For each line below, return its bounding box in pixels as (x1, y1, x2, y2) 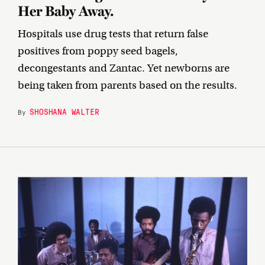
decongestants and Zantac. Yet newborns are (18, 62, 230, 75)
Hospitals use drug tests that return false (18, 27, 208, 41)
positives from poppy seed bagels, (18, 44, 178, 58)
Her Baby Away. (18, 2, 114, 20)
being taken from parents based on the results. (18, 79, 237, 92)
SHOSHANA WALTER (30, 106, 99, 117)
